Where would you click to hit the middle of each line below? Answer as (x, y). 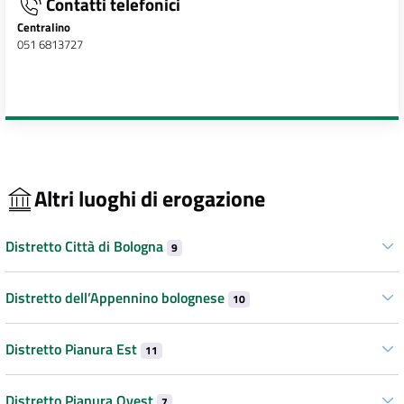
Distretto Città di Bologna (86, 246)
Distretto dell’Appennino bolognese (117, 297)
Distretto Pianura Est (73, 349)
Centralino (43, 28)
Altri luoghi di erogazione (150, 199)
